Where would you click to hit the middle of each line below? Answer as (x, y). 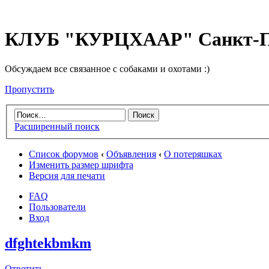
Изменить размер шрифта (81, 165)
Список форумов (64, 154)
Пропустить (29, 89)
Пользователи (57, 207)
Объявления (131, 154)
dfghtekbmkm (48, 243)
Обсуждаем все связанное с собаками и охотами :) (107, 68)
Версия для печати (67, 176)
